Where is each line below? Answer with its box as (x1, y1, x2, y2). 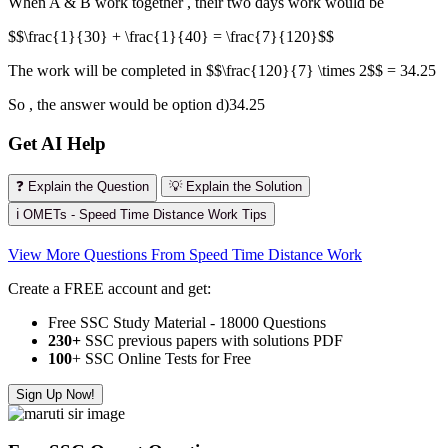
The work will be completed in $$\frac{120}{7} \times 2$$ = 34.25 (8, 62, 436, 80)
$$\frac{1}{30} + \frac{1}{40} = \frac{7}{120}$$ (8, 28, 334, 46)
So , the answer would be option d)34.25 (8, 96, 265, 114)
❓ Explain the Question (16, 178, 149, 194)
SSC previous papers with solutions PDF (81, 331, 343, 349)
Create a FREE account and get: (8, 279, 211, 297)
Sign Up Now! (16, 386, 95, 402)
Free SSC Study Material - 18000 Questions (48, 313, 326, 331)
